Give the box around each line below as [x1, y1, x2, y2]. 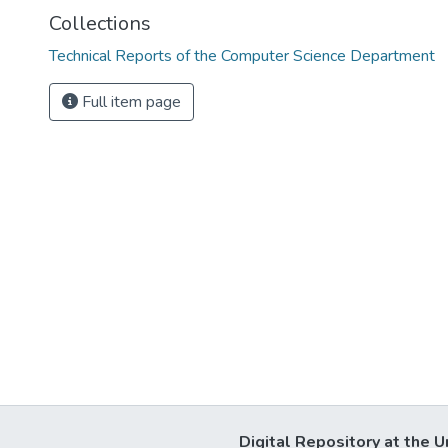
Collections [49, 10, 151, 37]
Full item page [78, 91, 181, 113]
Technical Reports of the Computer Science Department [49, 45, 435, 67]
